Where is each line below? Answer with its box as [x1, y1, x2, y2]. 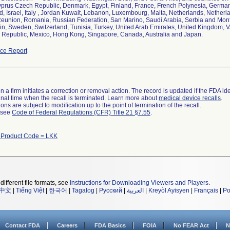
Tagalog [72, 187, 94, 194]
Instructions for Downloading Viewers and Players [70, 179, 208, 186]
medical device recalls [159, 94, 221, 102]
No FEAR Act [174, 222, 209, 228]
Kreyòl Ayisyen [148, 187, 189, 194]
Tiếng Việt [16, 187, 44, 194]
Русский [99, 187, 122, 194]
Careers [57, 222, 78, 228]
